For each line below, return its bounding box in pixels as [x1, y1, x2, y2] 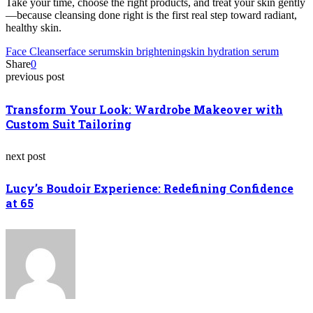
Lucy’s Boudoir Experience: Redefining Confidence [6, 181, 293, 196]
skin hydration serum [187, 45, 279, 58]
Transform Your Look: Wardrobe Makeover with [6, 101, 283, 117]
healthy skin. [6, 22, 61, 34]
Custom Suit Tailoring [6, 116, 131, 131]
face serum [68, 45, 115, 58]
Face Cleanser [6, 45, 68, 58]
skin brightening [115, 45, 187, 58]
